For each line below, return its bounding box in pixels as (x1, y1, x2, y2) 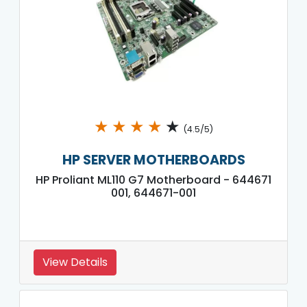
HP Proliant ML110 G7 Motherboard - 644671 (36, 171, 271, 188)
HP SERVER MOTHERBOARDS (62, 150, 245, 169)
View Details (42, 254, 108, 270)
